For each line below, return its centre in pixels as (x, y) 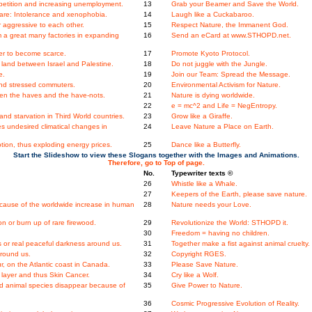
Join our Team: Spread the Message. (231, 75)
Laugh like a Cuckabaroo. (212, 15)
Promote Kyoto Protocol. (210, 54)
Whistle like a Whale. (204, 184)
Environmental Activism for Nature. (226, 85)
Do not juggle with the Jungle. (219, 64)
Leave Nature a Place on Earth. (222, 127)
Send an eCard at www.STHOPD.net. (231, 36)
